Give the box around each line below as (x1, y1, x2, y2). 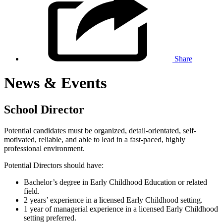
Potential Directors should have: (4, 161, 104, 169)
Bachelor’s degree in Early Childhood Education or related (24, 177, 207, 186)
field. (24, 186, 40, 195)
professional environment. (4, 144, 85, 153)
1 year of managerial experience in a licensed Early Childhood (24, 204, 218, 213)
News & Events (4, 74, 107, 92)
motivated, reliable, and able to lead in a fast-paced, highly (4, 135, 185, 144)
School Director (4, 103, 84, 116)
